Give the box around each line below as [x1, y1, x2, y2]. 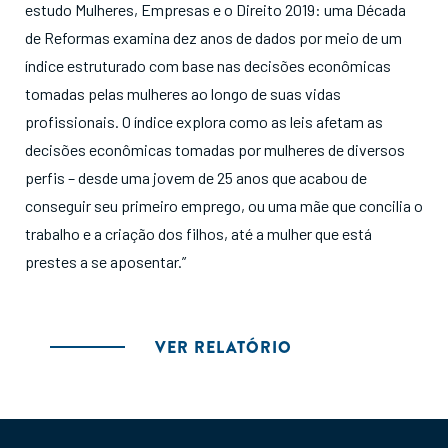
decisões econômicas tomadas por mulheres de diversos [25, 140, 405, 159]
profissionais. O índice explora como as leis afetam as [25, 112, 383, 131]
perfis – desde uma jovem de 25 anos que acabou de [25, 168, 367, 187]
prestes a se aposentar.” [25, 252, 186, 271]
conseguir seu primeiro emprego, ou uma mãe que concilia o [25, 196, 423, 215]
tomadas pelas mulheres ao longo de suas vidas [25, 84, 341, 103]
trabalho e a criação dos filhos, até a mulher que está [25, 224, 372, 243]
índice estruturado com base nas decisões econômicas [25, 56, 391, 75]
